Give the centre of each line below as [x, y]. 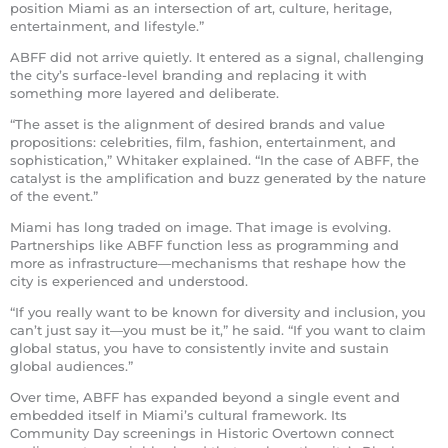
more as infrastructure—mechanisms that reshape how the [208, 262]
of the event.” [54, 195]
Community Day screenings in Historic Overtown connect [202, 432]
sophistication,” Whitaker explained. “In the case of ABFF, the [214, 159]
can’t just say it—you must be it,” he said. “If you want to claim [218, 329]
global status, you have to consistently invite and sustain [199, 347]
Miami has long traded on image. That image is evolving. [200, 226]
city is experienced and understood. [129, 280]
